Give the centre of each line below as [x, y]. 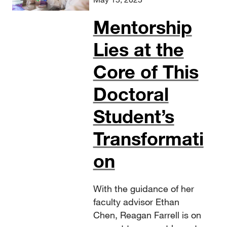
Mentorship [142, 27]
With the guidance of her [143, 189]
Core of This [146, 72]
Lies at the [138, 49]
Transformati [148, 139]
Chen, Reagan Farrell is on [147, 215]
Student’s [134, 116]
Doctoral [131, 94]
